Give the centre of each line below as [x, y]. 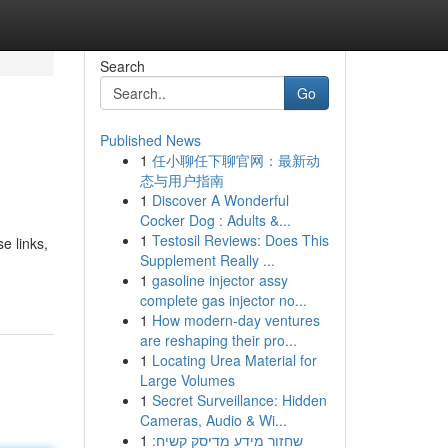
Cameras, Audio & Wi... [213, 420]
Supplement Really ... [207, 260]
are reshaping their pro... [218, 340]
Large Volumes [187, 380]
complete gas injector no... [223, 300]
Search [122, 66]
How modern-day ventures [235, 320]
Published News [150, 140]
